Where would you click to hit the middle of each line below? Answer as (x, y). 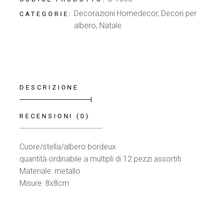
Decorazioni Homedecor (116, 14)
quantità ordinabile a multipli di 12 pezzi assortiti (100, 159)
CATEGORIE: (46, 14)
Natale (111, 26)
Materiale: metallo (50, 171)
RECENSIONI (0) (55, 116)
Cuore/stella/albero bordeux (68, 147)
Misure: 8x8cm (45, 183)
